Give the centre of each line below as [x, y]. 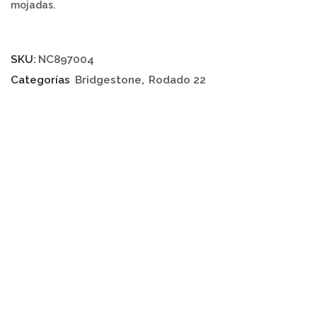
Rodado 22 [177, 80]
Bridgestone [108, 80]
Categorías [42, 80]
